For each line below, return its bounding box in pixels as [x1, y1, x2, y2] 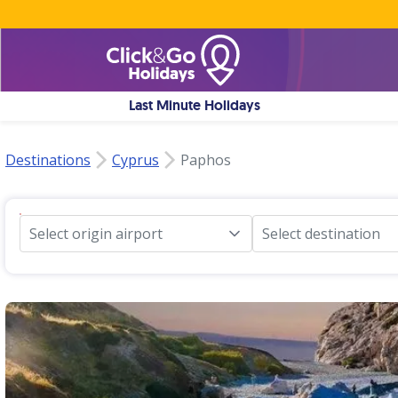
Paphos [180, 150, 231, 170]
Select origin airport [29, 224, 163, 243]
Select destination [262, 224, 380, 243]
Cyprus [112, 150, 159, 170]
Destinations [5, 150, 91, 170]
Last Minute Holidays [129, 96, 261, 115]
